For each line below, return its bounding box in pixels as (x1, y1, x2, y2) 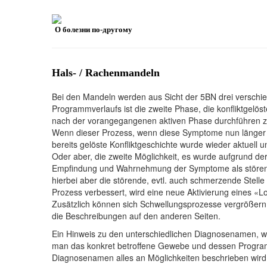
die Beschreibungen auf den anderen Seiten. (52, 210, 221, 222)
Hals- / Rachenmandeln (52, 67, 160, 79)
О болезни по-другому (55, 25, 132, 35)
